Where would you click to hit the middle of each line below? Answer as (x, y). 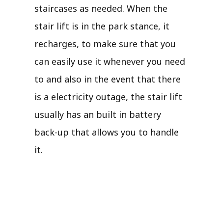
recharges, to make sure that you (105, 43)
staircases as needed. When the (101, 8)
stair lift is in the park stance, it (102, 26)
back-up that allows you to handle (107, 132)
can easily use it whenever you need (110, 61)
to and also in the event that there (108, 79)
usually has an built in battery (98, 114)
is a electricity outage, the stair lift (108, 96)
